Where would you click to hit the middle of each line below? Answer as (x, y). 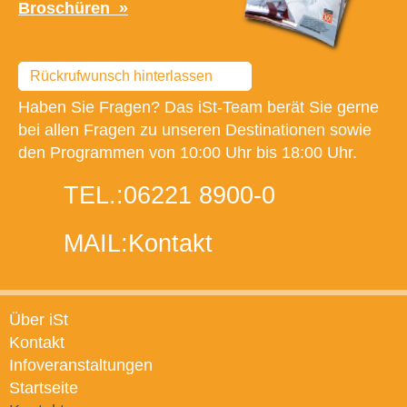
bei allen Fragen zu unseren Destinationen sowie (195, 130)
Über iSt (39, 320)
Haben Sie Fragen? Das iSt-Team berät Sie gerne (199, 108)
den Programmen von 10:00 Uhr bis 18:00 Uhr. (188, 153)
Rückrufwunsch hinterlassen (121, 76)
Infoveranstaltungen (81, 366)
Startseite (44, 388)
